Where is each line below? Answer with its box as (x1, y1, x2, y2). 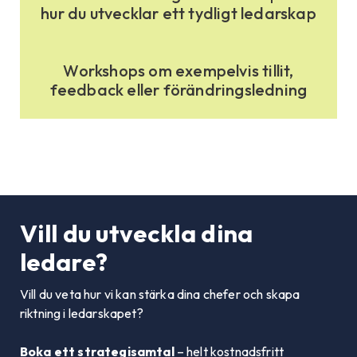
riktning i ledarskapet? (20, 305, 143, 321)
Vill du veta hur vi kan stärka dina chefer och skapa (20, 286, 300, 302)
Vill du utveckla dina (20, 218, 253, 249)
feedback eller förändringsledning (49, 80, 308, 100)
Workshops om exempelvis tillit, (63, 61, 294, 80)
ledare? (20, 246, 108, 277)
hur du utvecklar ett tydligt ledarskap (41, 3, 316, 23)
